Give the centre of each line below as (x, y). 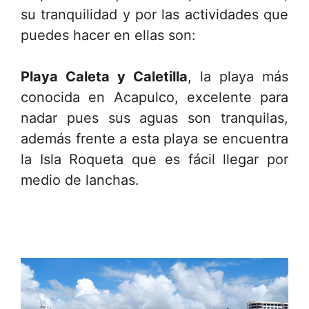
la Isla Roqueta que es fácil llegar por (154, 159)
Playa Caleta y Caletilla (104, 76)
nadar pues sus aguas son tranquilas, (154, 118)
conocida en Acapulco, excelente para (154, 97)
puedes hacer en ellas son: (108, 35)
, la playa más (238, 76)
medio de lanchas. (80, 180)
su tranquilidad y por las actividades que (154, 14)
